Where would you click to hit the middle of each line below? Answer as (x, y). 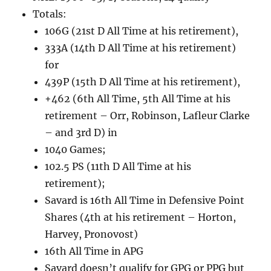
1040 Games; (76, 150)
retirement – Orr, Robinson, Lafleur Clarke (148, 116)
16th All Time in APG (94, 251)
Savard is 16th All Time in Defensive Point (145, 201)
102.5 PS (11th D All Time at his (118, 167)
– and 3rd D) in (81, 133)
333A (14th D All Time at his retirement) (141, 48)
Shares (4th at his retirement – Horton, (141, 217)
